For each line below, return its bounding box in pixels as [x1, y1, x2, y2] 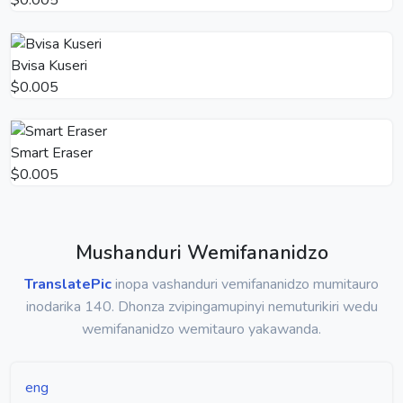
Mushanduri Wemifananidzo [75, 238, 328, 266]
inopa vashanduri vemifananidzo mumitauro [112, 273, 379, 294]
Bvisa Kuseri [11, 55, 87, 76]
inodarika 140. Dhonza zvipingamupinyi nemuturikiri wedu [25, 296, 378, 317]
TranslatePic [24, 273, 112, 294]
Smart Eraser [11, 142, 93, 163]
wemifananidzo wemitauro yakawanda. [82, 318, 321, 339]
